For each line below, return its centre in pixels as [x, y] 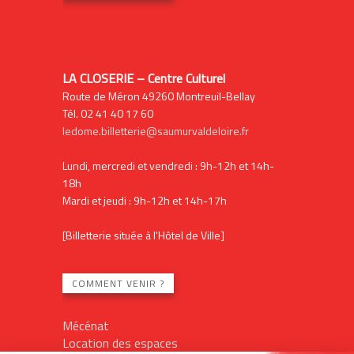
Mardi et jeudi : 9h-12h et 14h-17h [144, 200]
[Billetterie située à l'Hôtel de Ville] [143, 235]
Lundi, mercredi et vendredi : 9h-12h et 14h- [168, 165]
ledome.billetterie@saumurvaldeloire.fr [155, 130]
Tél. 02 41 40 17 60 [107, 113]
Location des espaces [120, 343]
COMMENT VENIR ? [118, 283]
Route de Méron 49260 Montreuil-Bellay [158, 96]
